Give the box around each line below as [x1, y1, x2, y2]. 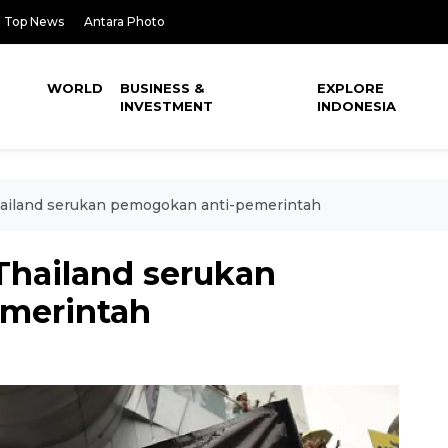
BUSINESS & [120, 80, 205, 96]
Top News [4, 14, 64, 29]
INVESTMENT [120, 98, 214, 114]
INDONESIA [317, 98, 397, 114]
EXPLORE [317, 80, 385, 96]
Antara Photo [84, 14, 165, 29]
